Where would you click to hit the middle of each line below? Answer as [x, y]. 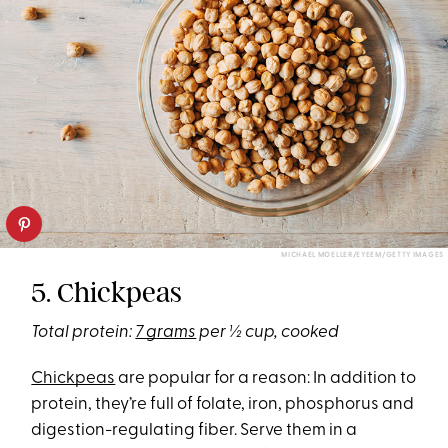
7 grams [166, 332]
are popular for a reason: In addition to [266, 378]
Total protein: [83, 332]
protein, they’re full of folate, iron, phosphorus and [223, 404]
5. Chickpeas [107, 292]
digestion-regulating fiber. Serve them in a [194, 430]
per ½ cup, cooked [268, 332]
